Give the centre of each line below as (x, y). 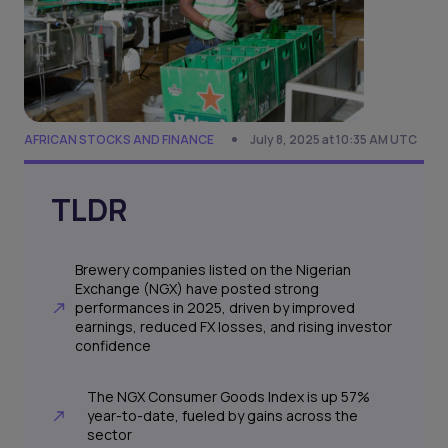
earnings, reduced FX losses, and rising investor (233, 327)
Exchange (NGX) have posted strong (196, 289)
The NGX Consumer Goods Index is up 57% (228, 397)
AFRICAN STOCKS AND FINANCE (119, 139)
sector (109, 435)
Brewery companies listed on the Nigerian (212, 270)
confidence (112, 346)
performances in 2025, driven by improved (214, 308)
